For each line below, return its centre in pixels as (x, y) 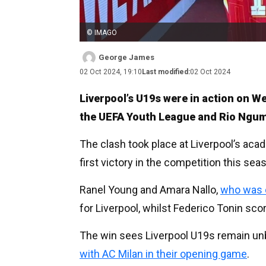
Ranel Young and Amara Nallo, (150, 189)
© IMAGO (102, 32)
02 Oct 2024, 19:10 (111, 72)
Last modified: (166, 72)
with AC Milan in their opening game (163, 254)
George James (126, 57)
